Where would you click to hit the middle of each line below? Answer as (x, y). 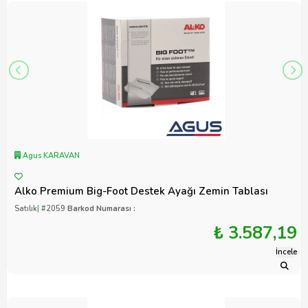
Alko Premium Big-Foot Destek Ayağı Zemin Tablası (141, 191)
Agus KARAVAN (50, 156)
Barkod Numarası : (101, 209)
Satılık (26, 209)
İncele (286, 252)
